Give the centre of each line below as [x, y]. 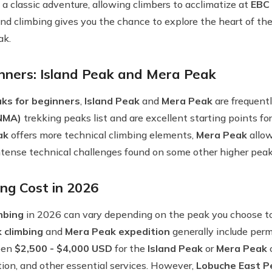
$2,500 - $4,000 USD [63, 248]
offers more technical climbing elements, [102, 135]
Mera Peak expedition [117, 231]
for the [130, 248]
